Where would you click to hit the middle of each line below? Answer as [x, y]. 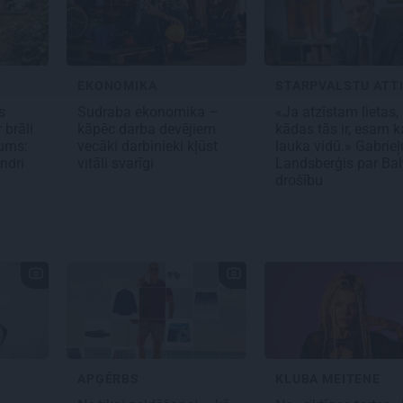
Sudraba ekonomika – [148, 112]
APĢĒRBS [108, 379]
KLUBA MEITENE [328, 379]
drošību [301, 181]
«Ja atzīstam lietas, [337, 112]
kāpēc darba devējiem [147, 130]
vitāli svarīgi [117, 164]
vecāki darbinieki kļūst [148, 147]
